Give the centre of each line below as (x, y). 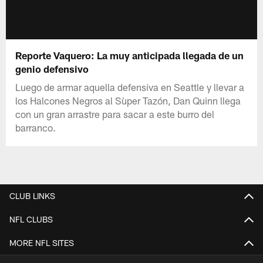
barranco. (36, 127)
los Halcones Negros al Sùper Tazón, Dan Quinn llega (128, 100)
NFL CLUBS (31, 219)
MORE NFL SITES (42, 242)
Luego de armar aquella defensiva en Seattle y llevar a (130, 87)
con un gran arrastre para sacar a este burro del (115, 114)
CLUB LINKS (32, 195)
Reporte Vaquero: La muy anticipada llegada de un (130, 55)
